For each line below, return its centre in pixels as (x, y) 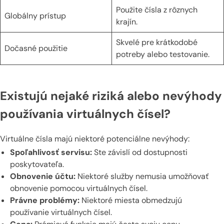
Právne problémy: (45, 200)
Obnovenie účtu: (43, 176)
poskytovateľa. (37, 164)
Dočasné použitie (36, 48)
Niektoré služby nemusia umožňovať (142, 176)
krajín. (127, 22)
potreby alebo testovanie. (163, 54)
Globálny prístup (35, 16)
